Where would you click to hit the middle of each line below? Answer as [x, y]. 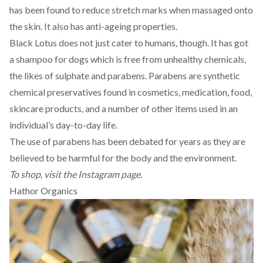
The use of [31, 141]
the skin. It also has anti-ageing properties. [93, 26]
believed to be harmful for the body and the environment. [123, 158]
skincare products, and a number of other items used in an [124, 108]
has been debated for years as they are [168, 141]
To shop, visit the [44, 174]
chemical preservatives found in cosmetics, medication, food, [131, 92]
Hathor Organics [43, 190]
